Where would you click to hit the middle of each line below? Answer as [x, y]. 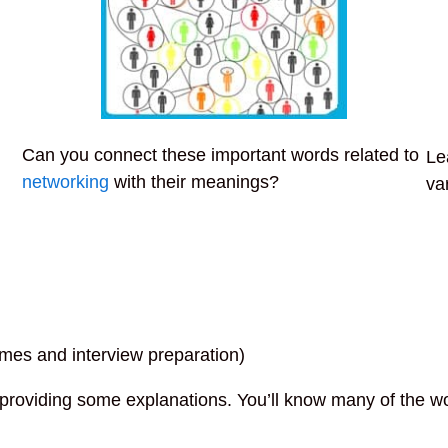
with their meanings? [194, 181]
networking [66, 181]
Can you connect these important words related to [221, 154]
